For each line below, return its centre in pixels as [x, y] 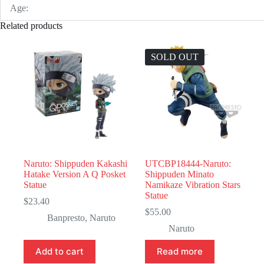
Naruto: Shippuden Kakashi [75, 163]
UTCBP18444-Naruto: [188, 163]
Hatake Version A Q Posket [75, 174]
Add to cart [60, 252]
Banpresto [66, 217]
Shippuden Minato [180, 174]
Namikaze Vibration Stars [193, 184]
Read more [180, 252]
